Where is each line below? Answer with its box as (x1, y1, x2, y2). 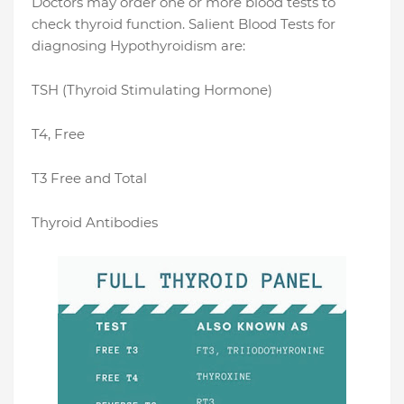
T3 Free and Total (32, 170, 147, 188)
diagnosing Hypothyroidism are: (32, 37, 245, 55)
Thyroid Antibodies (32, 214, 158, 232)
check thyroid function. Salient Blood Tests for (32, 15, 335, 33)
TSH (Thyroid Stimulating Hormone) (32, 81, 272, 99)
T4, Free (32, 125, 85, 143)
